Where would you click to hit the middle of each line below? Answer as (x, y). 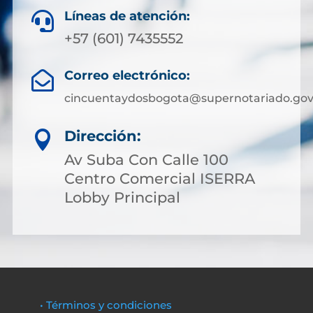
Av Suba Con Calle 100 (146, 159)
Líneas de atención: (127, 16)
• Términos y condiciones (105, 305)
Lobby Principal (122, 197)
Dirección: (103, 136)
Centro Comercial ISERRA (160, 178)
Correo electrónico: (127, 75)
